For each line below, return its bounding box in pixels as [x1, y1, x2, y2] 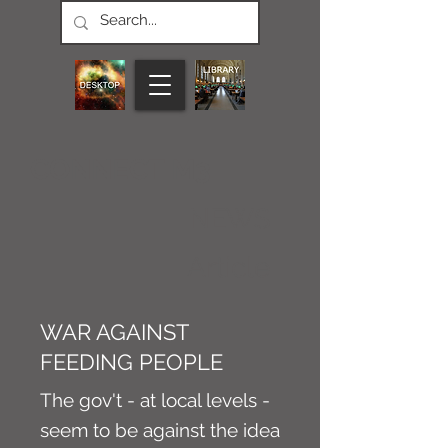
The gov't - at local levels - [40, 389, 270, 411]
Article [187, 251, 270, 284]
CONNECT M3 [30, 153, 211, 186]
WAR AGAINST [40, 319, 188, 345]
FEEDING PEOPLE [40, 349, 223, 375]
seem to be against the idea [40, 419, 280, 441]
